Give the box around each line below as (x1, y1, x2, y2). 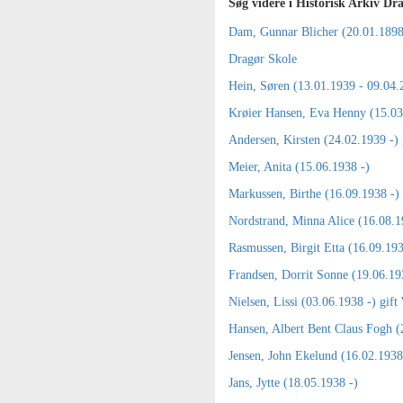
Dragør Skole (228, 52, 297, 66)
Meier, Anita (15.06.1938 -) (228, 160, 370, 174)
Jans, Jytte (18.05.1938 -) (228, 376, 358, 390)
